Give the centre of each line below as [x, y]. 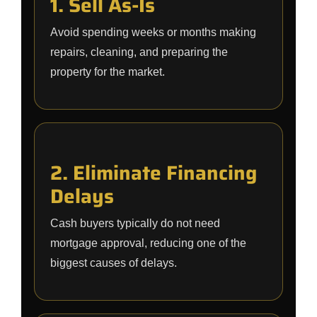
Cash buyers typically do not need [135, 223]
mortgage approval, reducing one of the [148, 243]
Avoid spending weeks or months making [153, 32]
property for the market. [108, 72]
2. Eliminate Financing [154, 173]
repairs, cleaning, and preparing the [139, 52]
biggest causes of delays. [114, 263]
